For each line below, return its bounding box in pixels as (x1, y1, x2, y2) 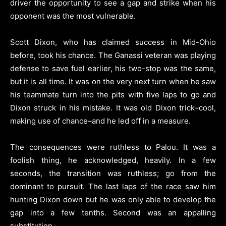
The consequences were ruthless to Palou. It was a (10, 142, 216, 152)
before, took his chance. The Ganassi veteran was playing (10, 50, 216, 60)
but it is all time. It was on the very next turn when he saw (10, 76, 216, 86)
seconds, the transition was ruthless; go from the (10, 168, 216, 178)
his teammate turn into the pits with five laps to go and (10, 89, 216, 99)
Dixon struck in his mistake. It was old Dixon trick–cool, (10, 102, 216, 112)
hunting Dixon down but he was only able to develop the (10, 194, 216, 204)
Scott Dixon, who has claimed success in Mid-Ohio (10, 37, 216, 47)
